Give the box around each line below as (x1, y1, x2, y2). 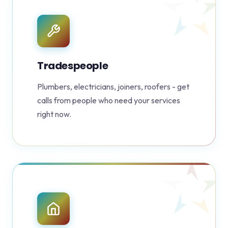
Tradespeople (37, 59, 108, 73)
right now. (37, 109, 71, 120)
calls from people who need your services (37, 95, 180, 106)
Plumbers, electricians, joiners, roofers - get (37, 81, 189, 92)
